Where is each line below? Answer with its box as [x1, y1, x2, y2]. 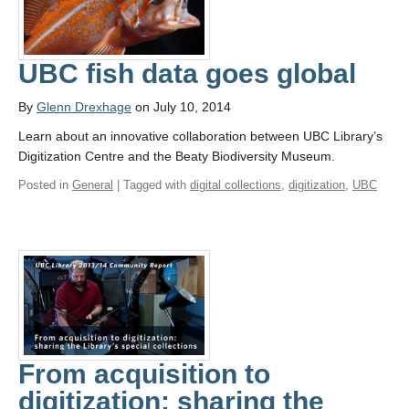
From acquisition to [18, 359, 270, 390]
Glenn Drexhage [37, 99, 131, 114]
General [72, 177, 113, 192]
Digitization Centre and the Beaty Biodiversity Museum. [18, 148, 335, 163]
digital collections [190, 177, 281, 192]
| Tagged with [113, 177, 190, 192]
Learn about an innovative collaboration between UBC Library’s [18, 128, 383, 143]
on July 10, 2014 [131, 99, 231, 114]
